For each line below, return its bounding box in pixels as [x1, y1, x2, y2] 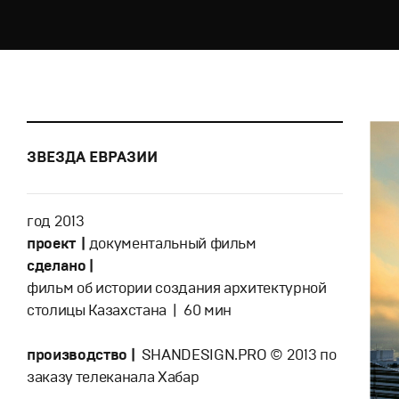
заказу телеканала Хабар [27, 368, 199, 387]
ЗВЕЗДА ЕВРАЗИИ [27, 148, 158, 167]
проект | [27, 234, 89, 253]
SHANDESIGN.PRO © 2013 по [134, 346, 337, 364]
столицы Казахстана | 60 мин [27, 301, 232, 320]
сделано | [27, 256, 94, 275]
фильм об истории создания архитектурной [27, 279, 327, 297]
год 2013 [27, 212, 85, 231]
